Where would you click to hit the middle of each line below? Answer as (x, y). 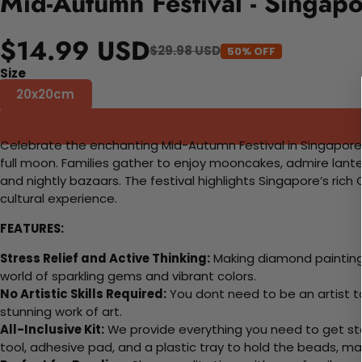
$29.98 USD (185, 51)
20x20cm (45, 95)
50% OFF (251, 51)
